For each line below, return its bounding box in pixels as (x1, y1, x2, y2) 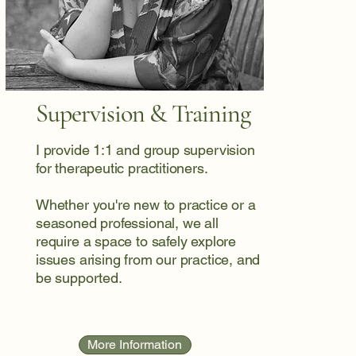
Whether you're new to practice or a (35, 196, 256, 213)
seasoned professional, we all (35, 215, 219, 231)
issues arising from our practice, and (35, 251, 261, 268)
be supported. (35, 269, 126, 286)
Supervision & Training (35, 98, 250, 129)
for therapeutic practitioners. (35, 160, 212, 176)
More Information (87, 337, 183, 352)
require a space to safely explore (35, 233, 237, 250)
